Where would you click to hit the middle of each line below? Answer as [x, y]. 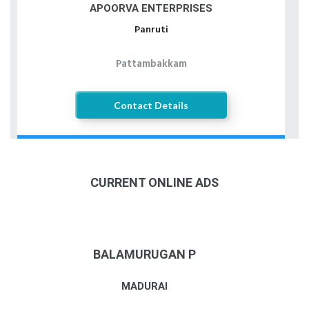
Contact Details [151, 105]
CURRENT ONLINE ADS [154, 182]
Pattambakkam [151, 64]
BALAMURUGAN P [144, 254]
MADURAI [144, 286]
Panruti [151, 30]
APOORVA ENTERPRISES [151, 8]
